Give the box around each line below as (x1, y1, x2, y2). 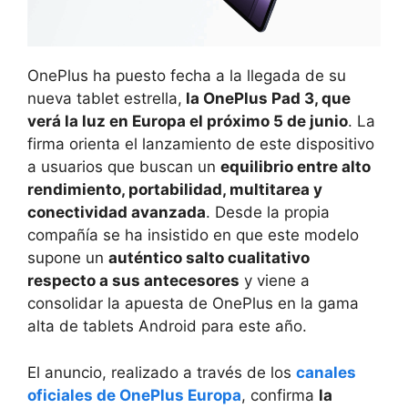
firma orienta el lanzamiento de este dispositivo (27, 135, 374, 154)
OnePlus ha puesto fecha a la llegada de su (27, 66, 346, 86)
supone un (27, 249, 108, 268)
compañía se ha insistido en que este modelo (27, 226, 359, 245)
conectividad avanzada (27, 203, 206, 222)
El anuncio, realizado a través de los (27, 362, 296, 382)
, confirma (241, 385, 319, 404)
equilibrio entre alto (220, 158, 371, 177)
